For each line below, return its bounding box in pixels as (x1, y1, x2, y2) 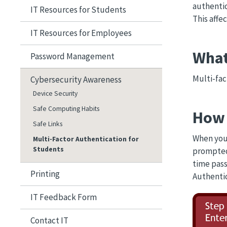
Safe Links (33, 119, 62, 128)
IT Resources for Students (30, 4, 126, 15)
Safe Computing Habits (33, 104, 99, 113)
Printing (30, 168, 60, 179)
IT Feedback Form (30, 191, 97, 203)
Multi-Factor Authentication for (33, 134, 139, 143)
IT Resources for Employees (30, 27, 132, 39)
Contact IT (30, 214, 68, 226)
